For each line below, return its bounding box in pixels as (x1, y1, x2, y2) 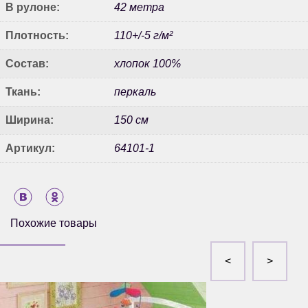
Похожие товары (10, 217, 97, 230)
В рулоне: (5, 1, 60, 14)
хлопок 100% (114, 58, 181, 70)
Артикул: (5, 142, 55, 155)
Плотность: (5, 30, 69, 42)
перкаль (114, 86, 156, 98)
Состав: (5, 58, 49, 70)
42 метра (114, 1, 164, 14)
